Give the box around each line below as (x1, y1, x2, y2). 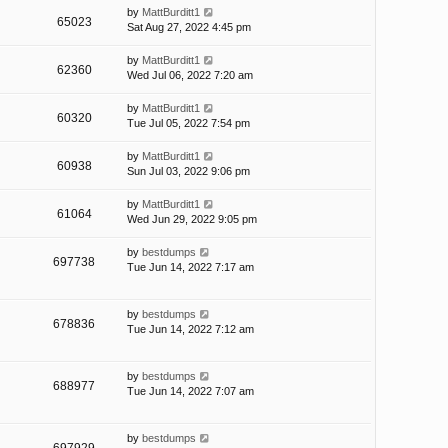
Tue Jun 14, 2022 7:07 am (127, 385, 254, 398)
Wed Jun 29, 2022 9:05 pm (127, 213, 257, 226)
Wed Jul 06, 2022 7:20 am (127, 69, 253, 82)
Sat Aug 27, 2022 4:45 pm (127, 21, 251, 34)
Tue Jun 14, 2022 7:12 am (127, 323, 254, 336)
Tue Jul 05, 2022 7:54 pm (127, 117, 250, 130)
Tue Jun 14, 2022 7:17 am (127, 261, 254, 274)
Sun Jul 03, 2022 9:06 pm (127, 165, 250, 178)
